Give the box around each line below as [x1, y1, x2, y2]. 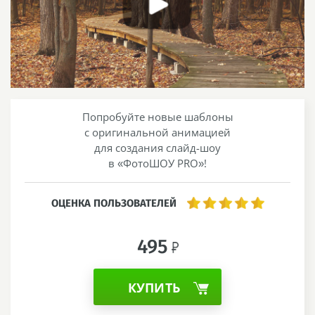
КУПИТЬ [127, 278, 180, 296]
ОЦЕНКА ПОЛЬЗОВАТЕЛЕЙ [51, 196, 176, 210]
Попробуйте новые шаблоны [82, 109, 233, 124]
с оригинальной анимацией [84, 124, 231, 139]
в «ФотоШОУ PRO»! [108, 155, 207, 170]
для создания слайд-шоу [94, 140, 221, 155]
